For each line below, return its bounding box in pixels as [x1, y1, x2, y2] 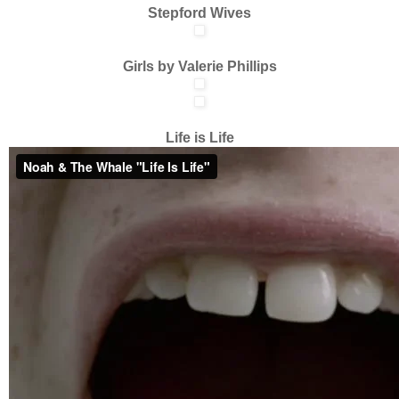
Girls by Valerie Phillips [122, 58, 277, 74]
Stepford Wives [148, 4, 251, 20]
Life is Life [165, 129, 234, 145]
